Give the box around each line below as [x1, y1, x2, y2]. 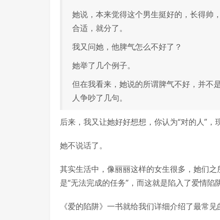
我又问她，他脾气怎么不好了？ [72, 41, 182, 52]
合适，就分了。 [72, 23, 127, 33]
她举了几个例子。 [72, 60, 135, 71]
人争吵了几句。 [72, 92, 127, 103]
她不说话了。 [60, 140, 107, 151]
